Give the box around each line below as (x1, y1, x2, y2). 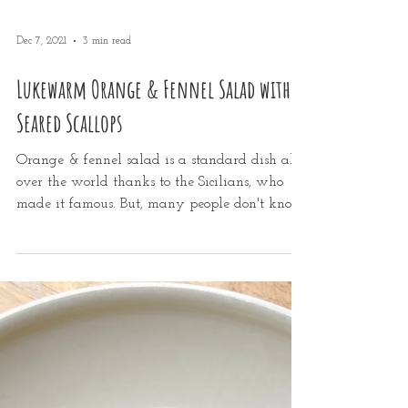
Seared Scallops (16, 285, 123, 316)
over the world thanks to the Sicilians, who (16, 352, 283, 367)
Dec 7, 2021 (16, 213, 66, 224)
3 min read (83, 213, 131, 224)
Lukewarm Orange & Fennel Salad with (16, 251, 291, 282)
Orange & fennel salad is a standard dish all (16, 331, 299, 345)
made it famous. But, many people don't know (16, 374, 304, 389)
